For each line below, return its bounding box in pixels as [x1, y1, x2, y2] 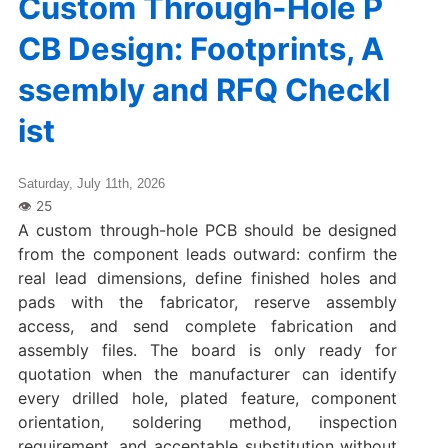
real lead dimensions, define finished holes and [17, 267, 398, 288]
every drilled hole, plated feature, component [17, 387, 398, 408]
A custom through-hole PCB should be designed [17, 219, 398, 240]
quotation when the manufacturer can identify [17, 363, 398, 384]
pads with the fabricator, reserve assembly [17, 291, 398, 312]
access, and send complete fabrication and [17, 315, 398, 336]
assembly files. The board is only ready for [17, 339, 398, 360]
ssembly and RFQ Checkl [17, 70, 390, 108]
